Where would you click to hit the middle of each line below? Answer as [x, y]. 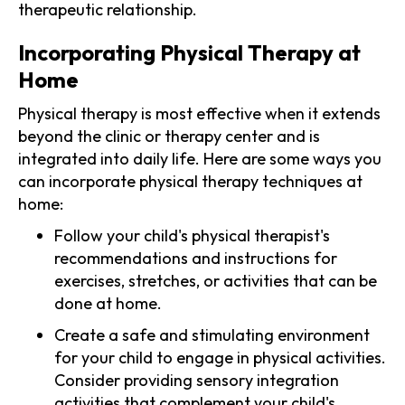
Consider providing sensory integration [197, 380]
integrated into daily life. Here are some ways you [200, 158]
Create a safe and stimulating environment [212, 334]
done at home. [108, 303]
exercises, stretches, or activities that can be [216, 280]
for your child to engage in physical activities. [220, 357]
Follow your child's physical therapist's [192, 235]
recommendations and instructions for [196, 258]
